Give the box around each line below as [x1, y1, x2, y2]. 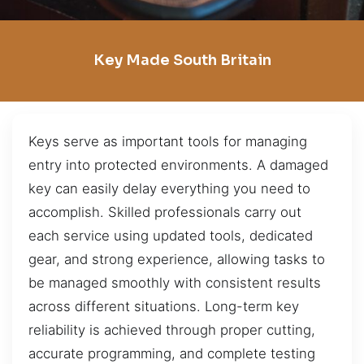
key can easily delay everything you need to [28, 180, 310, 197]
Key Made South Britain [93, 51, 271, 70]
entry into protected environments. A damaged [28, 156, 328, 173]
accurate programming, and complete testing [28, 344, 315, 362]
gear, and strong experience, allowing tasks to [28, 250, 325, 267]
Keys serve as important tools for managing [28, 132, 307, 149]
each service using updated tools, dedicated [28, 227, 313, 244]
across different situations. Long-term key [28, 297, 299, 314]
